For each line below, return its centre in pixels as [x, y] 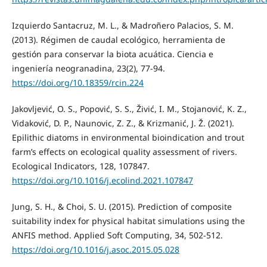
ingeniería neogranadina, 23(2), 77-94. [88, 69]
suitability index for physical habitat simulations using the [128, 221]
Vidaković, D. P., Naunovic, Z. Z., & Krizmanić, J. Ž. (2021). [123, 123]
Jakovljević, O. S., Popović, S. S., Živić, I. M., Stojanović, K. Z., [129, 109]
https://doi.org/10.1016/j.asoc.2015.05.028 [95, 250]
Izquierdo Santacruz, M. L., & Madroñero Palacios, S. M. [122, 26]
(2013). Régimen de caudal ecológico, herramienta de [118, 40]
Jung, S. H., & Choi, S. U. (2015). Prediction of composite [122, 207]
